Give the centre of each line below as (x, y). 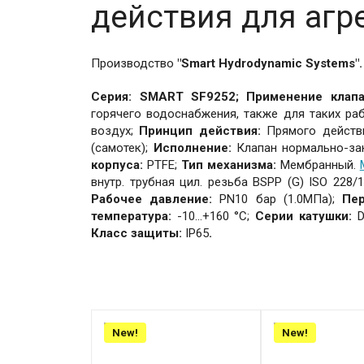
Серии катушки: (303, 216)
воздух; (113, 131)
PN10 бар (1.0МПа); (277, 199)
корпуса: (119, 165)
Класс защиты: (139, 233)
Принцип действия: (200, 131)
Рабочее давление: (156, 199)
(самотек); (122, 148)
